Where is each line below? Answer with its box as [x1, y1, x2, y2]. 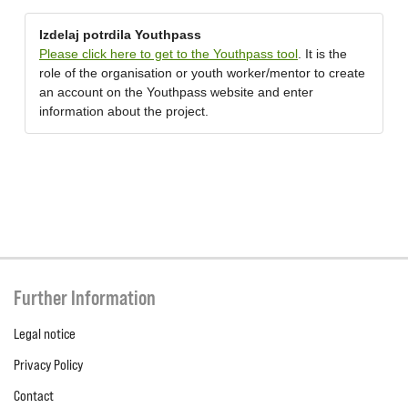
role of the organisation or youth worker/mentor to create [39, 66, 365, 80]
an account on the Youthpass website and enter [39, 85, 313, 99]
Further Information [14, 286, 156, 310]
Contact [14, 387, 54, 404]
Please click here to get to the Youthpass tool [39, 46, 298, 61]
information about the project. [39, 104, 209, 118]
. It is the [298, 46, 347, 61]
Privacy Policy [14, 356, 83, 373]
